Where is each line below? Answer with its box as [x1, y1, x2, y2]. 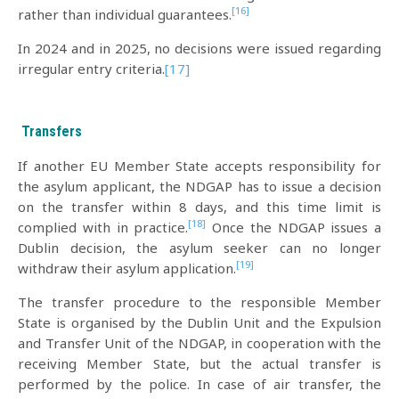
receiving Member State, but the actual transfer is [18, 354, 381, 372]
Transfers [18, 122, 82, 140]
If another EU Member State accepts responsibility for [18, 156, 381, 175]
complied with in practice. [18, 217, 189, 236]
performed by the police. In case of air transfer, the [18, 374, 381, 393]
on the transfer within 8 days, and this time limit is [18, 197, 381, 216]
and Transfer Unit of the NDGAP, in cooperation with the [18, 333, 381, 352]
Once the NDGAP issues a [206, 217, 381, 236]
